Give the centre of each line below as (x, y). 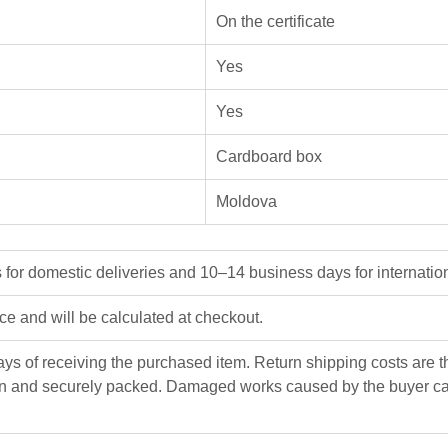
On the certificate (275, 21)
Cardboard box (269, 156)
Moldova (246, 201)
